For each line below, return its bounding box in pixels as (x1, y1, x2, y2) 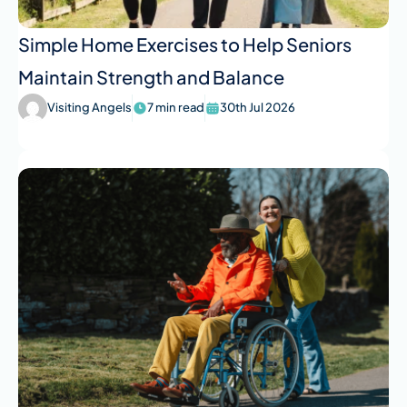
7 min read (147, 100, 204, 115)
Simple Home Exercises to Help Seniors (18, 32, 352, 55)
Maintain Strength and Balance (18, 65, 284, 88)
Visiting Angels (47, 100, 132, 115)
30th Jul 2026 (220, 100, 295, 115)
